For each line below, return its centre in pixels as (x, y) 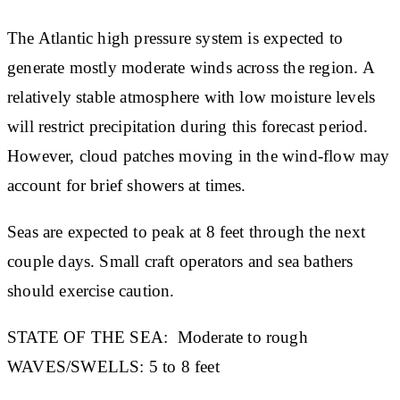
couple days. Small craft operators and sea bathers (180, 261)
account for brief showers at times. (129, 185)
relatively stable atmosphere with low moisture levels (192, 96)
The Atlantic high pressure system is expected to (175, 37)
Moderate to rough (266, 337)
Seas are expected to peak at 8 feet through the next (186, 231)
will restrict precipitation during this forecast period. (188, 126)
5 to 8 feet (187, 366)
